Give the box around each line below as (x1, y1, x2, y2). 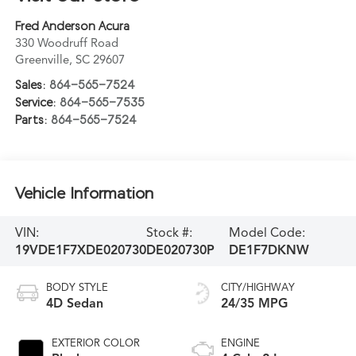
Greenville (14, 52, 69, 68)
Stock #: (145, 224, 192, 241)
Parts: (14, 113, 51, 127)
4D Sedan (45, 296, 103, 312)
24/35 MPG (221, 296, 288, 312)
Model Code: (228, 224, 305, 241)
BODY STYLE (45, 281, 108, 295)
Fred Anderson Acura (14, 19, 130, 33)
